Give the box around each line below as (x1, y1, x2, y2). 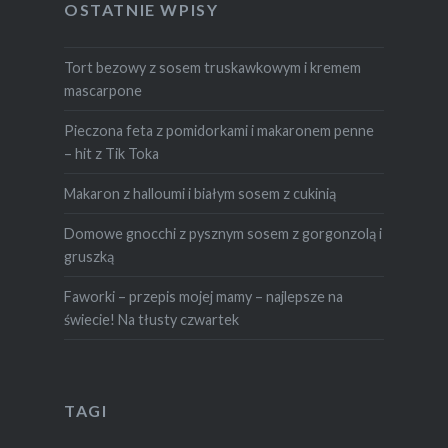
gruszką (63, 247, 114, 265)
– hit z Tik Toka (63, 144, 159, 162)
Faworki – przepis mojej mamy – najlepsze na (63, 287, 343, 305)
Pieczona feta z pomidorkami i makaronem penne (63, 121, 374, 139)
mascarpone (63, 81, 142, 99)
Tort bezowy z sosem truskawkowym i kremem (63, 58, 361, 76)
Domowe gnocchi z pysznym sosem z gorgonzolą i (63, 224, 382, 242)
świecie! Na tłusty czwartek (63, 310, 239, 328)
